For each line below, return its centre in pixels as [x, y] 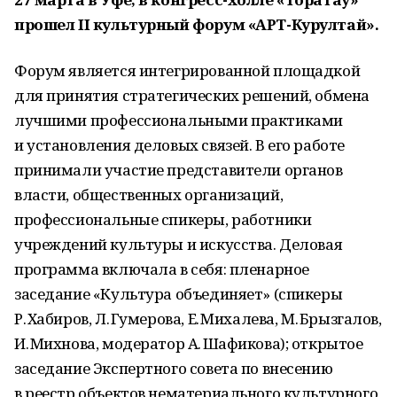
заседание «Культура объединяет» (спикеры [179, 294]
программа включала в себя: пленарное [162, 269]
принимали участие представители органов [179, 170]
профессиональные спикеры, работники [163, 219]
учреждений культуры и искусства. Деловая [179, 244]
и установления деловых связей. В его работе [179, 145]
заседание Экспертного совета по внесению [174, 368]
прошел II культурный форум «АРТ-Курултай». [197, 24]
